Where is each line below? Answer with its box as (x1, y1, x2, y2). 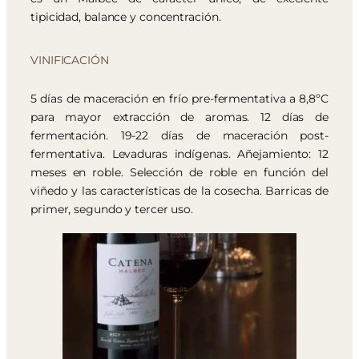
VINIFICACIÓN (30, 53, 109, 68)
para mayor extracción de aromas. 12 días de (30, 109, 329, 124)
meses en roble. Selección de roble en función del (30, 164, 329, 179)
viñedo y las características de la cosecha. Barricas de (30, 183, 329, 198)
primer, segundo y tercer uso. (30, 201, 194, 216)
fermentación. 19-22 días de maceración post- (30, 127, 329, 143)
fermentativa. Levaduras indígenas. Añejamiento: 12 (30, 146, 329, 161)
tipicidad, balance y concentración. (30, 10, 221, 25)
